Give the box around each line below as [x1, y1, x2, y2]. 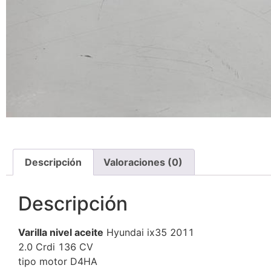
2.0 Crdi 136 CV [18, 241, 93, 253]
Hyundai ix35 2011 [103, 226, 194, 239]
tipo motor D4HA [18, 255, 97, 268]
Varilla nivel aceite [18, 226, 103, 239]
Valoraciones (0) [103, 156, 183, 169]
